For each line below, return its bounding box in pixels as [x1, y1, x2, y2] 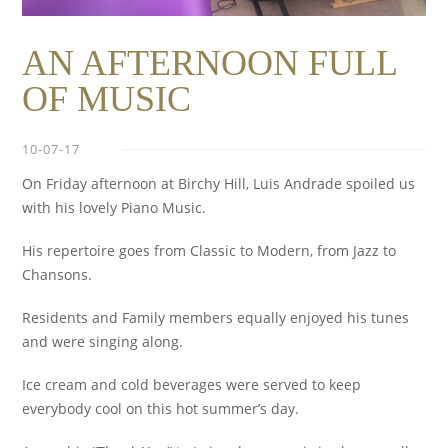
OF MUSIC [22, 79, 192, 120]
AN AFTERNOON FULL [22, 43, 398, 84]
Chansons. [22, 265, 93, 285]
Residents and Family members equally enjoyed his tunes [22, 308, 410, 328]
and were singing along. [22, 332, 184, 352]
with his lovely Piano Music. [22, 198, 207, 218]
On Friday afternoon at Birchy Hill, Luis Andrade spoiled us [22, 174, 416, 194]
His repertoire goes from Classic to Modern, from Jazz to [22, 241, 397, 261]
